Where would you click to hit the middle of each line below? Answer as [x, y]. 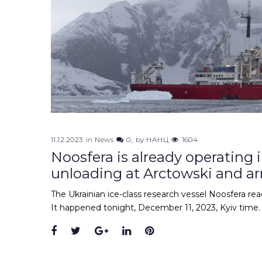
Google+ [130, 231]
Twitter [99, 231]
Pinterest [178, 231]
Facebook [82, 231]
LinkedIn [154, 231]
